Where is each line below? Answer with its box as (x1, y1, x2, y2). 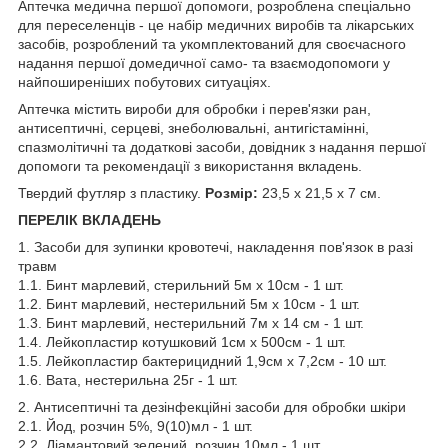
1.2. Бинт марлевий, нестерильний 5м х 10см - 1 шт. (18, 295, 360, 312)
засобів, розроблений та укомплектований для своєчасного (18, 35, 406, 52)
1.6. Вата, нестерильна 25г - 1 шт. (18, 371, 238, 388)
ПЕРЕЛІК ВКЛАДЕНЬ (18, 211, 161, 228)
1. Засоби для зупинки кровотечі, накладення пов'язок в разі (18, 238, 413, 255)
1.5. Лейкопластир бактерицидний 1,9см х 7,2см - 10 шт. (18, 352, 387, 369)
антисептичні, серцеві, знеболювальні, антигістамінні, (18, 119, 369, 136)
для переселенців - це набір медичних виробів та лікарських (18, 16, 414, 33)
